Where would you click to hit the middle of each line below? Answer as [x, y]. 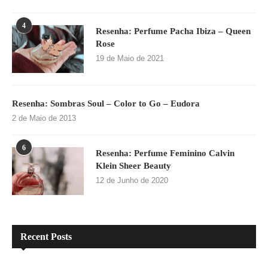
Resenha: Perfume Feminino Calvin [165, 153]
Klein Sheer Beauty [133, 166]
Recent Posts [46, 237]
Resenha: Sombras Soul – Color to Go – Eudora [106, 104]
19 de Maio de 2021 [130, 59]
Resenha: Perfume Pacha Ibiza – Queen [173, 31]
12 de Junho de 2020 [132, 181]
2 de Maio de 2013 [44, 118]
